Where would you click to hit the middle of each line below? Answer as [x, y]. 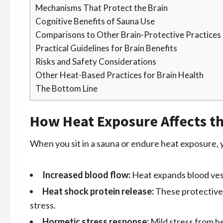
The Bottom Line [66, 89]
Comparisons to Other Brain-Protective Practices [128, 35]
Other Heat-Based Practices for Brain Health [119, 75]
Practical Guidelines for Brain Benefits [106, 48]
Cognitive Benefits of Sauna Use [95, 21]
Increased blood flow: [86, 175]
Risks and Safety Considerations [96, 62]
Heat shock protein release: [98, 191]
